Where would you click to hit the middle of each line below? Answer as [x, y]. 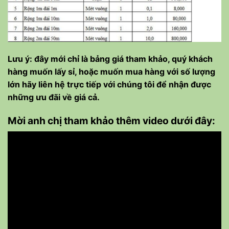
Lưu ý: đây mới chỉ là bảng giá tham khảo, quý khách [110, 59]
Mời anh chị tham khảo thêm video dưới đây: [111, 120]
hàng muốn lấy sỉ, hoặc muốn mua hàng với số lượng [111, 71]
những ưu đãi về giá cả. [54, 97]
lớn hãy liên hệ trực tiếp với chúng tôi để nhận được [109, 84]
